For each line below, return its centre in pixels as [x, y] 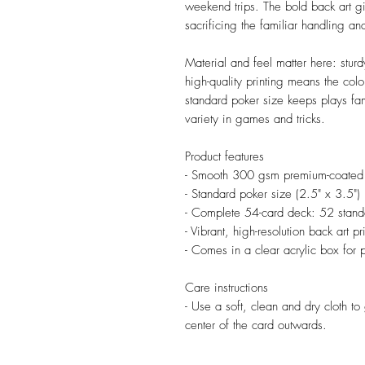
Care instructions [226, 288]
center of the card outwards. [256, 325]
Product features [224, 156]
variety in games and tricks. [255, 119]
